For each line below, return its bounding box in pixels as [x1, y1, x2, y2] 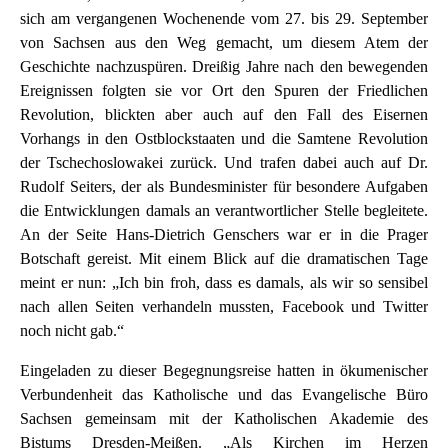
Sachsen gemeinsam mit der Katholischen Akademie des [20, 410, 428, 428]
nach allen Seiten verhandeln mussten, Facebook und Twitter [20, 298, 428, 316]
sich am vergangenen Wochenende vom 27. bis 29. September [20, 10, 428, 28]
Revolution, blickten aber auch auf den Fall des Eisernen [20, 106, 428, 124]
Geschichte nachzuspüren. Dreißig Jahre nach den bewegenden [20, 58, 428, 76]
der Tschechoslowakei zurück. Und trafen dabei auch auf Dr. [20, 154, 428, 172]
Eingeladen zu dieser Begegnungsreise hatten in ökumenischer [20, 362, 428, 380]
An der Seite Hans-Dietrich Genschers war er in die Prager [20, 226, 428, 244]
